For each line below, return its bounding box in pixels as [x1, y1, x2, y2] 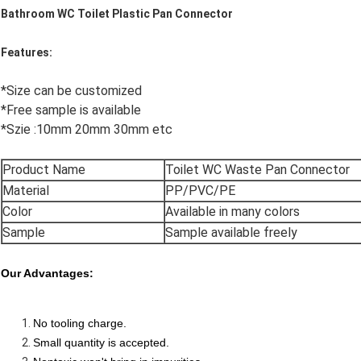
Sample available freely [165, 225, 297, 241]
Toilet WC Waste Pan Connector [165, 162, 350, 178]
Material [2, 183, 49, 199]
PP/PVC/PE [165, 183, 235, 199]
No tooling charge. [33, 317, 127, 330]
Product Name [2, 162, 85, 178]
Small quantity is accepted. [33, 336, 169, 350]
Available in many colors [165, 204, 300, 220]
